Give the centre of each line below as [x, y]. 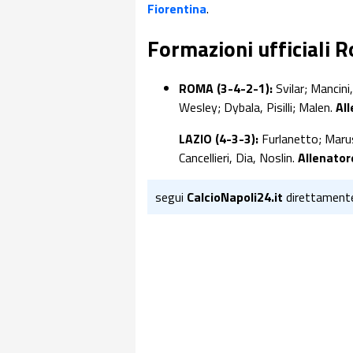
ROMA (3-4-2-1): [227, 89]
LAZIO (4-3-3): [220, 139]
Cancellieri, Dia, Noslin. [238, 158]
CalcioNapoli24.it [235, 197]
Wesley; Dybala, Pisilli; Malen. [257, 108]
